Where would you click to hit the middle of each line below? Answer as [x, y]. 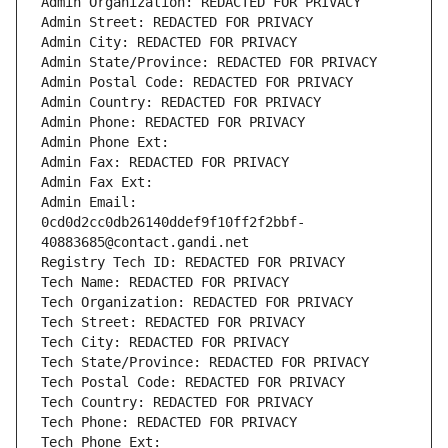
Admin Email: [89, 202]
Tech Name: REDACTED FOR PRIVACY [165, 282]
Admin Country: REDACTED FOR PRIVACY [181, 102]
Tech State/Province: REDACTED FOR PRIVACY [205, 362]
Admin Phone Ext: [105, 142]
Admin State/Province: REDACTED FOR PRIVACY [209, 62]
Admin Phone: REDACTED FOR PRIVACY [173, 122]
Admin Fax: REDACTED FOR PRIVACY [165, 162]
